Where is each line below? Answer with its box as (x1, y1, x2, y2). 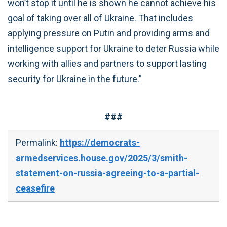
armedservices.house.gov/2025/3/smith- (16, 152, 187, 163)
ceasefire (16, 182, 55, 194)
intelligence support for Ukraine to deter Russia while (8, 43, 219, 54)
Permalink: (16, 137, 60, 148)
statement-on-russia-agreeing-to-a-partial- (16, 167, 199, 178)
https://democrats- (60, 137, 140, 148)
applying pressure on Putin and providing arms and (8, 28, 210, 39)
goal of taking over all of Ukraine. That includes (8, 13, 193, 23)
